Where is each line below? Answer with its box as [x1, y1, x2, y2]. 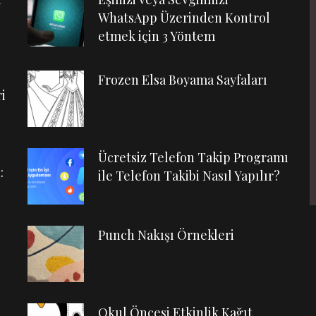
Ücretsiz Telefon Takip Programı [98, 149, 288, 166]
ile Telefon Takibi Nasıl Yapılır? [98, 167, 280, 184]
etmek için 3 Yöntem [98, 28, 215, 44]
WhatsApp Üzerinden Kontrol [98, 9, 270, 26]
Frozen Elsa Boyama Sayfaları [98, 71, 267, 88]
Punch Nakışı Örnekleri [98, 226, 234, 243]
